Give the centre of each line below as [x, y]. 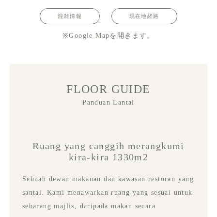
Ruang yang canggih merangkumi [108, 146]
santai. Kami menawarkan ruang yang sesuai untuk [107, 192]
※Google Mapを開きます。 [108, 36]
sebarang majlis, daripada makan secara [89, 206]
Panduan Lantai [108, 102]
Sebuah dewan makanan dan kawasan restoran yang [108, 179]
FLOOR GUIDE [108, 89]
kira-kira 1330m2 [108, 157]
